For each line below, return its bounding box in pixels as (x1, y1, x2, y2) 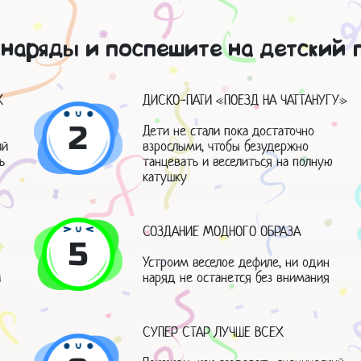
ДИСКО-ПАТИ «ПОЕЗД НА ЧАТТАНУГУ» (143, 91, 348, 110)
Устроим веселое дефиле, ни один (143, 253, 330, 272)
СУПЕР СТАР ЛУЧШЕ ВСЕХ (143, 323, 284, 342)
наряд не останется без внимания (143, 268, 330, 287)
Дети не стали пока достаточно (143, 122, 315, 140)
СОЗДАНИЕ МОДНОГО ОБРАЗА (143, 222, 301, 241)
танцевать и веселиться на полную (143, 152, 334, 171)
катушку (143, 168, 188, 186)
